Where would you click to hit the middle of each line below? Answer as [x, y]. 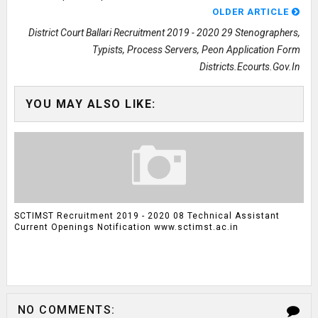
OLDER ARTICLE [252, 12]
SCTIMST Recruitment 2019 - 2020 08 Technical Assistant [147, 215]
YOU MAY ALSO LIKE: [91, 104]
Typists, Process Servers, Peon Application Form [197, 50]
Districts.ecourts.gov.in [250, 67]
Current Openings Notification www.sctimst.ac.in [126, 227]
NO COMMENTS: [66, 310]
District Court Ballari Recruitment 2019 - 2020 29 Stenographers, [165, 33]
